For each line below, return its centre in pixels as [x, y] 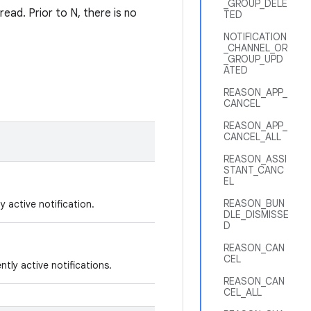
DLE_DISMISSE [256, 215]
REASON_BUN [254, 203]
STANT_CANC [254, 170]
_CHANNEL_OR [255, 48]
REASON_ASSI [255, 159]
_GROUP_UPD [253, 59]
